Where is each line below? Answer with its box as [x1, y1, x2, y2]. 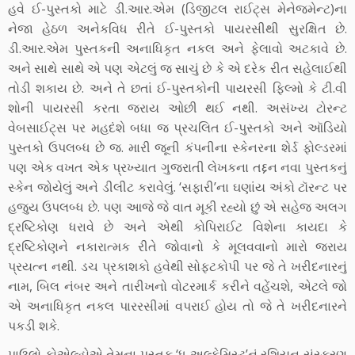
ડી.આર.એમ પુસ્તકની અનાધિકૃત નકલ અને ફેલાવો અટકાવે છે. [8, 39, 347, 57]
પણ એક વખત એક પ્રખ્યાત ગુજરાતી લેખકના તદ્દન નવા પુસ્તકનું [8, 158, 347, 176]
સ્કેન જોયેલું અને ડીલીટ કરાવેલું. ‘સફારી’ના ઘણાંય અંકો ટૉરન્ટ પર [8, 177, 347, 196]
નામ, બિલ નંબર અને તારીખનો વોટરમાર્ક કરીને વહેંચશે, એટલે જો [8, 277, 347, 295]
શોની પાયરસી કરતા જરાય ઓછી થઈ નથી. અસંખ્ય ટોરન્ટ [8, 98, 347, 116]
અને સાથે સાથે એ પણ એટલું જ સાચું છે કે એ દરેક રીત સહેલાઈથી [8, 59, 347, 77]
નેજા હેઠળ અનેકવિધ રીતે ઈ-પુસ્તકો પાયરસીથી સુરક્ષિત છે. [8, 19, 347, 37]
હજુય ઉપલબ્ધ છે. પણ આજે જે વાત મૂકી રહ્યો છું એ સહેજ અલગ [8, 197, 347, 216]
